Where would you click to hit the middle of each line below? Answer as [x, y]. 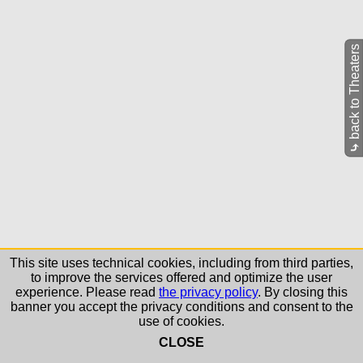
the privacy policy [208, 292]
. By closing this [303, 292]
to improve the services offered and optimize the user [181, 278]
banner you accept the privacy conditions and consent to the [181, 307]
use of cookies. [181, 321]
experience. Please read [87, 292]
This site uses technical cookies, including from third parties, [181, 263]
